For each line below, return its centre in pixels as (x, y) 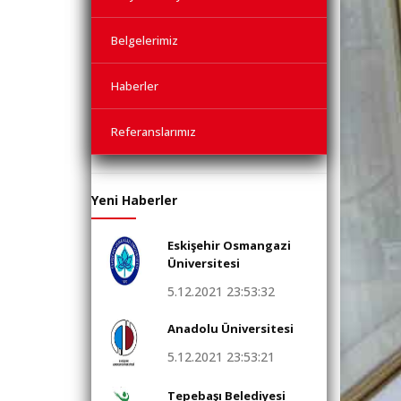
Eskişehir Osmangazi (229, 245)
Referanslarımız (154, 132)
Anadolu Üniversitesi (230, 328)
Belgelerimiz (145, 40)
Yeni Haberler (134, 200)
